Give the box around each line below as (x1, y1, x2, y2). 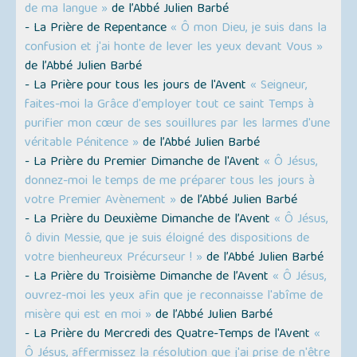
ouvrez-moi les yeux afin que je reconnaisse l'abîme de (25, 285, 324, 308)
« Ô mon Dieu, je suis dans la (171, 18, 328, 41)
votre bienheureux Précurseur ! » (25, 247, 203, 270)
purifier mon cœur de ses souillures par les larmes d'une (25, 113, 331, 136)
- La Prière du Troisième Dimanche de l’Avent (25, 266, 273, 289)
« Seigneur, (250, 75, 308, 98)
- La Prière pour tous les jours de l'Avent (25, 75, 251, 98)
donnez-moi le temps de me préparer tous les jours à (25, 171, 316, 194)
